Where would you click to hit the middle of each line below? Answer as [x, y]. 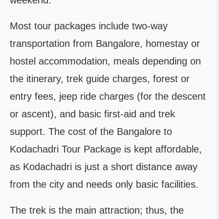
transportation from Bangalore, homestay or [105, 44]
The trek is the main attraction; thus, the [97, 210]
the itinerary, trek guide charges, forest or [100, 79]
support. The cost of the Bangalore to [91, 131]
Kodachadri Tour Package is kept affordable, [106, 149]
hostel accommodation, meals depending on [105, 61]
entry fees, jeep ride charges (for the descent [108, 96]
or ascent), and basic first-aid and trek [92, 114]
